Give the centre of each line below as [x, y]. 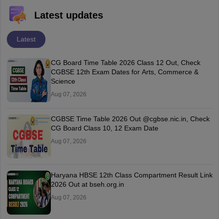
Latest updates [68, 15]
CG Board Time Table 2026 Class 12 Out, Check [125, 62]
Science [63, 81]
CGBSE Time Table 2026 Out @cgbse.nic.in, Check [130, 119]
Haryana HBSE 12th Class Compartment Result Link [131, 175]
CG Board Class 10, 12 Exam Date [141, 128]
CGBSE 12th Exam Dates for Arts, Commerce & [124, 72]
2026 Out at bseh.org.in [87, 184]
